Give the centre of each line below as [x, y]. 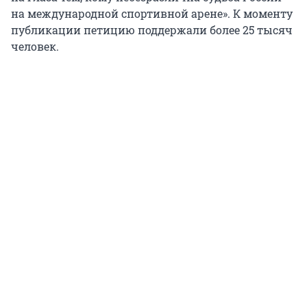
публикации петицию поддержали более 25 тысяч [152, 29]
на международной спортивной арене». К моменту [152, 13]
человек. [35, 46]
